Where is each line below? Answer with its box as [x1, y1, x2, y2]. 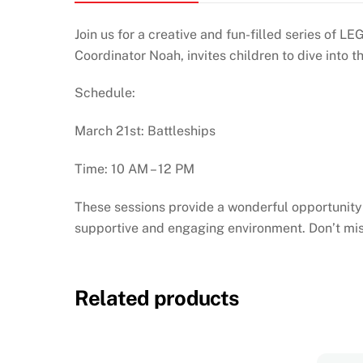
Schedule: [75, 85, 135, 101]
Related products [75, 286, 239, 311]
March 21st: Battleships [75, 123, 216, 139]
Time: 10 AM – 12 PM [75, 160, 194, 177]
